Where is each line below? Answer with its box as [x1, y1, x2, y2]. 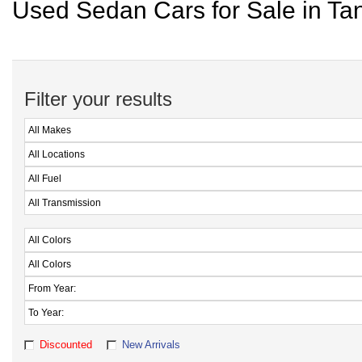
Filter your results [24, 88, 172, 110]
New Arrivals [122, 339, 180, 351]
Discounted [40, 339, 92, 351]
